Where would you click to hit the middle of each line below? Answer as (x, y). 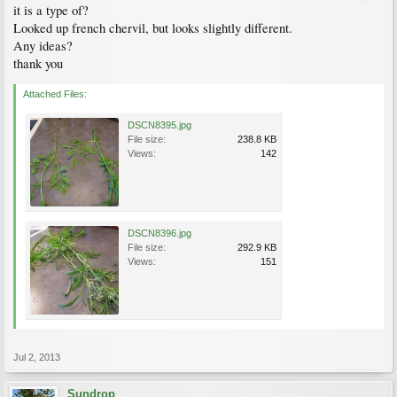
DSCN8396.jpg (160, 233)
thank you (38, 63)
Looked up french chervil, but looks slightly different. (153, 28)
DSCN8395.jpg (160, 125)
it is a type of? (51, 10)
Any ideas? (43, 46)
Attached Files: (55, 94)
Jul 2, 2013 (37, 357)
